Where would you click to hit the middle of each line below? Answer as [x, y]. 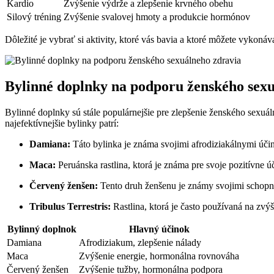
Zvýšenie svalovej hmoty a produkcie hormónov [157, 17]
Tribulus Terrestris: [70, 207]
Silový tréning [34, 17]
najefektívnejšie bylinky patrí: [62, 124]
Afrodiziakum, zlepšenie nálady [140, 243]
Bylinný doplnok [42, 229]
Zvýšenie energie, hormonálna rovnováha [159, 256]
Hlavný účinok [159, 229]
